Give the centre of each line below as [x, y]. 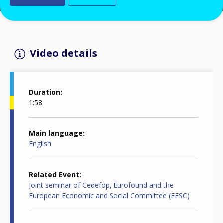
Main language [56, 133]
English [40, 143]
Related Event [54, 174]
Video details [63, 53]
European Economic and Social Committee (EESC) [109, 195]
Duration [45, 92]
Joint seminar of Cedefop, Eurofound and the [101, 185]
